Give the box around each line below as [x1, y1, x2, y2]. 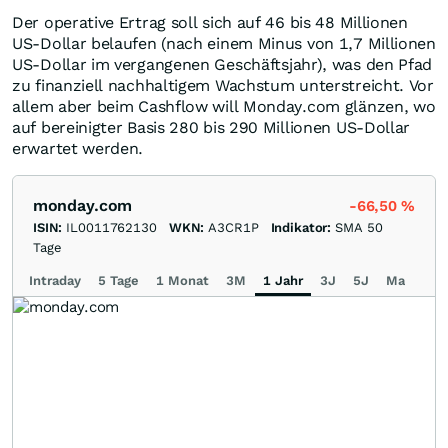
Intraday [29, 273, 81, 289]
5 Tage [98, 273, 139, 289]
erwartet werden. [12, 139, 144, 159]
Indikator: [270, 220, 332, 236]
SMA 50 [335, 220, 383, 236]
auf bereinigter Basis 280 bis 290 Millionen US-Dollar [12, 118, 411, 138]
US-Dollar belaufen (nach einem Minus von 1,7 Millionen [12, 34, 436, 54]
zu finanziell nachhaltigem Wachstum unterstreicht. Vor [12, 76, 434, 96]
